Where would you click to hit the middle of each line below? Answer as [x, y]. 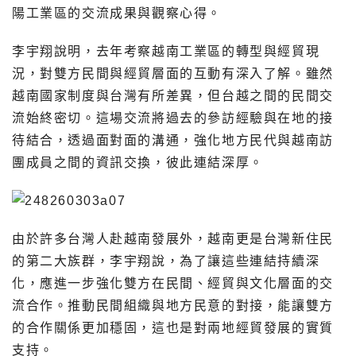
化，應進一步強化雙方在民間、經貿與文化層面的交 [173, 283]
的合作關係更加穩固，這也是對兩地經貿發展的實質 [173, 327]
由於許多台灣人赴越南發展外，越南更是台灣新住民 [173, 238]
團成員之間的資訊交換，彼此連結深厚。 [138, 162]
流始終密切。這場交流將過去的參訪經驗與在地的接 [173, 118]
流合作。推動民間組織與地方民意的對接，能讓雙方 [173, 305]
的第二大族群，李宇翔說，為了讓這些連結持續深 [166, 261]
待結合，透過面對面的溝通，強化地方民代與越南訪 [173, 140]
